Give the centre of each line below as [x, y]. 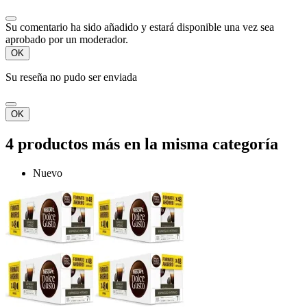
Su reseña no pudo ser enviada [71, 77]
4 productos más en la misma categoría [142, 144]
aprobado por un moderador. [67, 39]
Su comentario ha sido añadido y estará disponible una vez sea [140, 27]
